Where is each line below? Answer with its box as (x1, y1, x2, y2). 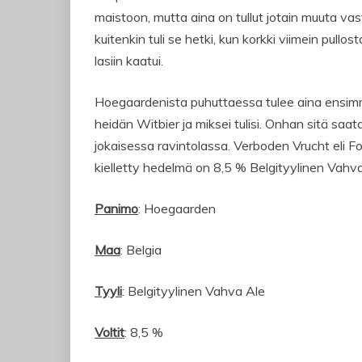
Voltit (95, 324, 124, 341)
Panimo (95, 200, 138, 217)
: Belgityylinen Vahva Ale (122, 283, 265, 300)
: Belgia (120, 242, 162, 259)
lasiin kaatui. (95, 53, 163, 69)
